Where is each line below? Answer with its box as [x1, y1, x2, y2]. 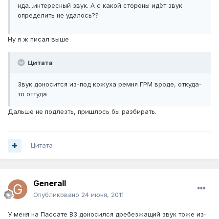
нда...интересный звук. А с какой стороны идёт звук [18, 1, 182, 10]
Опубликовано [33, 191, 81, 199]
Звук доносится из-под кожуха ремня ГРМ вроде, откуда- [18, 80, 202, 88]
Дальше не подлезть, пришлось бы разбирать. [8, 108, 156, 116]
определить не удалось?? [18, 11, 99, 20]
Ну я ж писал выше [8, 35, 69, 44]
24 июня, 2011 [81, 191, 124, 199]
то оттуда [18, 90, 47, 98]
